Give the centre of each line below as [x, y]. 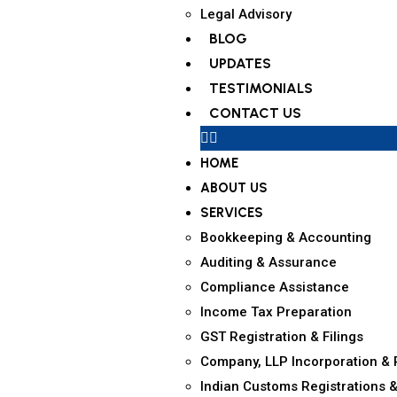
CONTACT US [255, 113]
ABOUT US [234, 188]
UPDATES [240, 63]
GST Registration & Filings [281, 337]
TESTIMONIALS [261, 88]
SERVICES [231, 213]
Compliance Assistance [274, 287]
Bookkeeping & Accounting [285, 237]
